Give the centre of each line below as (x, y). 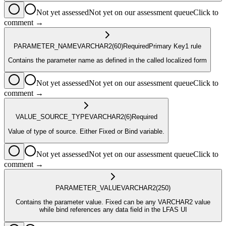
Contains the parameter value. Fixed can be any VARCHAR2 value (113, 202)
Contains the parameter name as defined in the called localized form (107, 61)
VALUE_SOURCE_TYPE (52, 117)
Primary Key (167, 46)
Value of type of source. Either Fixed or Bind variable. (86, 131)
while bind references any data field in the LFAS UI (113, 210)
